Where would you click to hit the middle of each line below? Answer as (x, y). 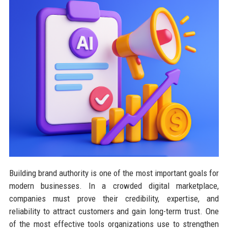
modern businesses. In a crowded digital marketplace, (114, 186)
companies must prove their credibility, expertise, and (114, 198)
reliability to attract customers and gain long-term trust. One (114, 211)
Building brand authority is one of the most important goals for (114, 173)
